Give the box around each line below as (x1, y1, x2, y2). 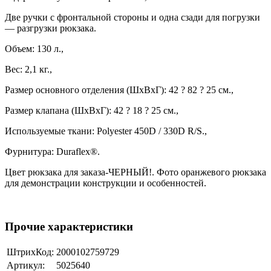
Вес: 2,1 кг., (5, 64, 52, 74)
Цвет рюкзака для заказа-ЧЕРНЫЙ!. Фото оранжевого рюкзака (5, 166, 266, 177)
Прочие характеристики (5, 220, 133, 233)
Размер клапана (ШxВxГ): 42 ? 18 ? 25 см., (5, 105, 178, 116)
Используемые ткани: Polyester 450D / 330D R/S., (5, 125, 207, 136)
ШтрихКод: (7, 247, 54, 257)
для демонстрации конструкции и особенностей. (5, 177, 206, 188)
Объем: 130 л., (5, 43, 64, 54)
